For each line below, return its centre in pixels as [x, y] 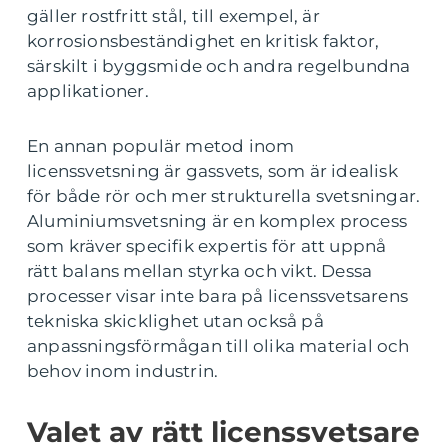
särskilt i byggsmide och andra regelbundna [219, 66]
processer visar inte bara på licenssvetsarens [218, 296]
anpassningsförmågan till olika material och [218, 346]
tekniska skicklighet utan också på [175, 321]
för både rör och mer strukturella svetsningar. [224, 196]
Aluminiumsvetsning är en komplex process [217, 221]
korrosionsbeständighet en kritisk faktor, [203, 41]
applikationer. [88, 91]
